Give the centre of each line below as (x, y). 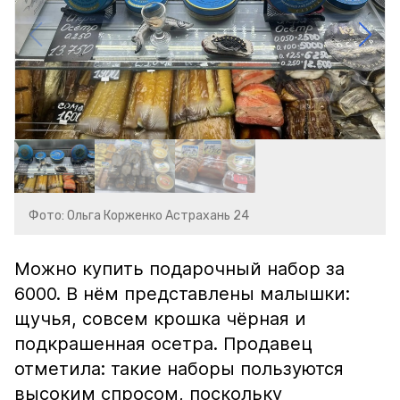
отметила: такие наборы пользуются (179, 369)
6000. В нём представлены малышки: (182, 294)
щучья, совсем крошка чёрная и (160, 319)
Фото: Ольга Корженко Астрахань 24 (139, 216)
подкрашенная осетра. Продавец (163, 344)
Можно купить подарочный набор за (179, 269)
